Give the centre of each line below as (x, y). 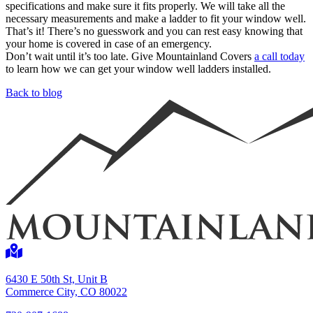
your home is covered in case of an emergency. (109, 44)
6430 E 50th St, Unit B (57, 279)
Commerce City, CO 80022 (66, 292)
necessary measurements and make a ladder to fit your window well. (156, 19)
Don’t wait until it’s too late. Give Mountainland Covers (130, 57)
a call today (279, 57)
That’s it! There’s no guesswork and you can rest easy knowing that (154, 31)
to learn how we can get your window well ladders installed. (138, 69)
